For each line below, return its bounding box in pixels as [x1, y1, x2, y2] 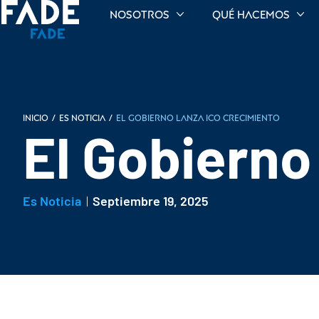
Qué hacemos [212, 7, 291, 21]
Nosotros [110, 7, 170, 21]
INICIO [23, 112, 48, 123]
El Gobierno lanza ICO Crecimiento [116, 112, 280, 123]
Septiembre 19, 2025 [93, 193, 209, 209]
